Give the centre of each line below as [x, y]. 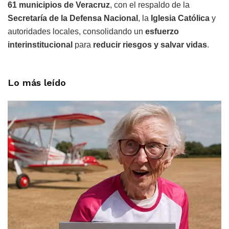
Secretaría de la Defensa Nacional [73, 18]
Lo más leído [37, 83]
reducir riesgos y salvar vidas [150, 45]
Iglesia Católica [180, 18]
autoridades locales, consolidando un [76, 32]
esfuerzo [162, 32]
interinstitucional [40, 45]
